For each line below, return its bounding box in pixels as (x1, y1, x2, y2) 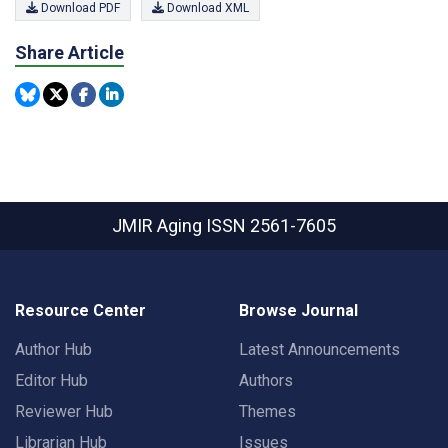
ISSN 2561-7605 (206, 215, 336, 236)
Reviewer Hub (15, 402, 113, 421)
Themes (239, 402, 296, 421)
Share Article (15, 41, 124, 63)
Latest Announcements (239, 340, 400, 359)
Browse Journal (239, 301, 358, 320)
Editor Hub (15, 371, 88, 390)
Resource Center (15, 301, 146, 320)
